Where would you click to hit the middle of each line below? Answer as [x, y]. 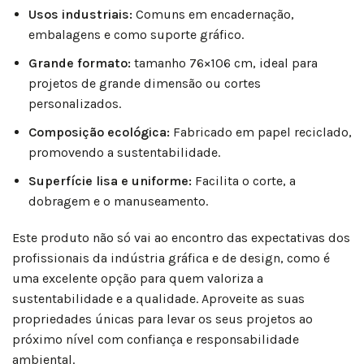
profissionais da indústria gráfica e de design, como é [171, 258]
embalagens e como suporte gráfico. [136, 35]
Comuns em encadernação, [213, 15]
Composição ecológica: [99, 132]
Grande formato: [80, 63]
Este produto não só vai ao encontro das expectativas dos [181, 238]
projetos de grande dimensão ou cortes [145, 84]
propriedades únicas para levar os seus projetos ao [162, 319]
